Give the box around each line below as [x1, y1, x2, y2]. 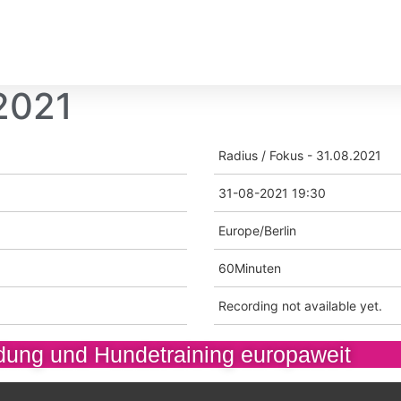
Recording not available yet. [218, 298, 382, 314]
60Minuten [218, 260, 281, 277]
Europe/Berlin [218, 223, 296, 239]
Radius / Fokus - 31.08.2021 [218, 148, 381, 164]
